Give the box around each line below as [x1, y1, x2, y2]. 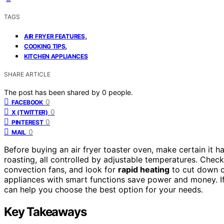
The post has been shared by [4, 87, 102, 96]
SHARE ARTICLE [4, 70, 50, 78]
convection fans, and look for [4, 164, 118, 174]
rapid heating [118, 164, 169, 174]
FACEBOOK [11, 98, 43, 106]
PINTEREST [11, 118, 43, 126]
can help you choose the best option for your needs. [4, 184, 203, 194]
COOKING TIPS [24, 42, 65, 50]
